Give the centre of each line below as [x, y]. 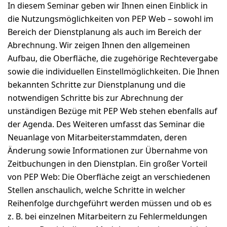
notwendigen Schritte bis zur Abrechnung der [96, 98]
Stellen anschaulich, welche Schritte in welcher [97, 190]
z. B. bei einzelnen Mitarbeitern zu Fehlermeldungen [107, 216]
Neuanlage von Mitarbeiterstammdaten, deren [97, 137]
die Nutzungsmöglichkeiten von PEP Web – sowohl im [110, 19]
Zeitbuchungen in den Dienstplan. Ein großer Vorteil [107, 164]
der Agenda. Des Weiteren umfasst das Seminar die [106, 124]
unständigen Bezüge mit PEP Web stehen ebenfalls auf [112, 111]
